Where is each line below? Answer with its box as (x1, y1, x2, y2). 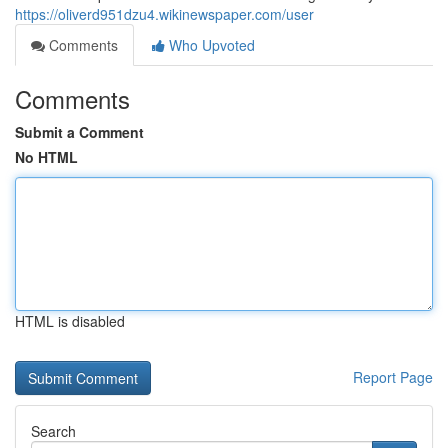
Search (31, 421, 76, 441)
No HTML (15, 147, 78, 167)
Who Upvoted (165, 35, 255, 55)
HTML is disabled (15, 311, 125, 331)
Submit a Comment (15, 122, 144, 142)
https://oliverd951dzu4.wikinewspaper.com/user (15, 4, 314, 24)
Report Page (353, 367, 433, 387)
